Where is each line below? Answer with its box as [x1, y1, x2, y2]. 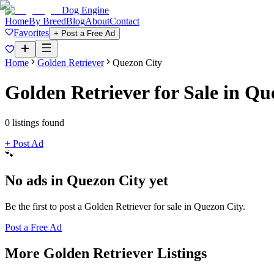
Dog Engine [62, 5, 109, 15]
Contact [109, 16, 139, 26]
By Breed [29, 16, 66, 26]
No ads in [5, 172, 67, 188]
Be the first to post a [5, 201, 84, 212]
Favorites [13, 28, 49, 38]
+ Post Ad [5, 138, 43, 149]
